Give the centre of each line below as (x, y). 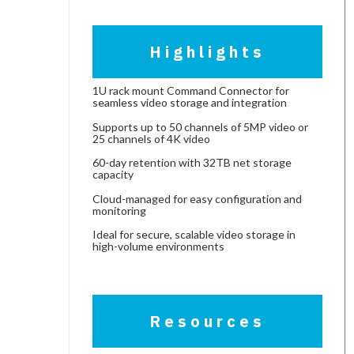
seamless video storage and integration (190, 103)
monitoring (119, 210)
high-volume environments (158, 246)
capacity (113, 175)
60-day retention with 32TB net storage (192, 163)
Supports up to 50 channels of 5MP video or (200, 126)
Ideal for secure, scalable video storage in (194, 234)
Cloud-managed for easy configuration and (197, 198)
